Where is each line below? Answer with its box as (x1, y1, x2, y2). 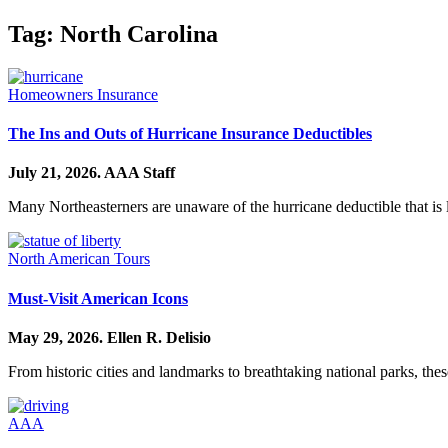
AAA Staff (104, 164, 175, 182)
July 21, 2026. (8, 164, 104, 182)
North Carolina (60, 20, 218, 47)
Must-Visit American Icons (8, 289, 188, 307)
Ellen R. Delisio (107, 328, 211, 346)
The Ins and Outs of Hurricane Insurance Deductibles (8, 125, 372, 143)
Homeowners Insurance (8, 85, 158, 103)
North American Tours (8, 250, 150, 268)
